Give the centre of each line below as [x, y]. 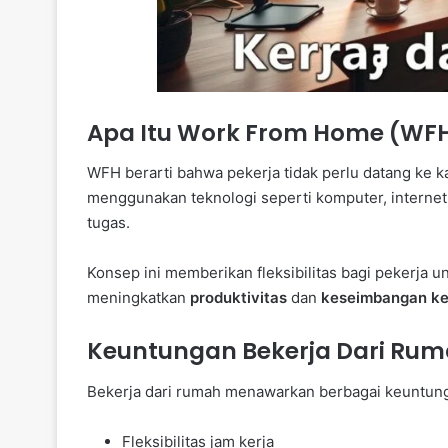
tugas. [108, 223]
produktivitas [238, 298]
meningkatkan [138, 298]
